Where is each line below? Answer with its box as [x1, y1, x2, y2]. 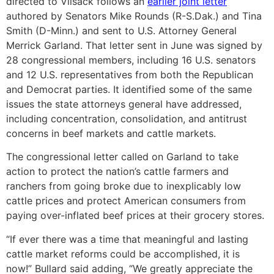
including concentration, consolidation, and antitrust [6, 112, 247, 125]
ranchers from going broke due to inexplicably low [6, 180, 241, 193]
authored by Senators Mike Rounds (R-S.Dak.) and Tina [6, 9, 262, 22]
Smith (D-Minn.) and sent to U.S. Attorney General [6, 24, 237, 37]
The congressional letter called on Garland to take [6, 150, 239, 163]
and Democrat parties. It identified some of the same [6, 83, 252, 95]
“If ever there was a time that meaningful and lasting [6, 232, 248, 245]
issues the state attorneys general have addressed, [6, 97, 242, 110]
